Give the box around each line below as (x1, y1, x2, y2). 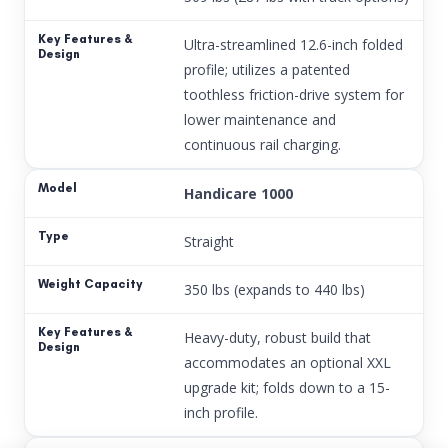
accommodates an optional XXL (183, 352, 391, 372)
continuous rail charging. (183, 134, 341, 154)
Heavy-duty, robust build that (183, 327, 371, 347)
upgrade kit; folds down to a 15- (183, 377, 390, 397)
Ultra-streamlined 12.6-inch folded (183, 34, 403, 54)
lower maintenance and (183, 109, 336, 129)
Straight (183, 231, 234, 251)
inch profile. (183, 402, 258, 422)
